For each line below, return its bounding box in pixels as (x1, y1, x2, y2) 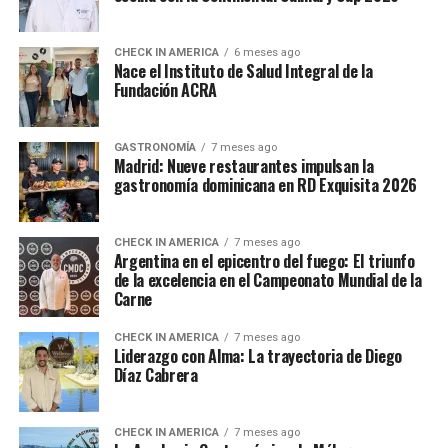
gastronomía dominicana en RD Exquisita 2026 (113, 173, 417, 198)
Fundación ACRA (113, 78, 218, 103)
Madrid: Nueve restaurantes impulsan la (113, 154, 374, 179)
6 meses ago (233, 46, 300, 60)
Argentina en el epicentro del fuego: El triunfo (113, 249, 415, 274)
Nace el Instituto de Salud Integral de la (113, 59, 373, 84)
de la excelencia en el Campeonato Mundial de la (113, 268, 422, 293)
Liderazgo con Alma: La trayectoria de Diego (113, 344, 402, 369)
